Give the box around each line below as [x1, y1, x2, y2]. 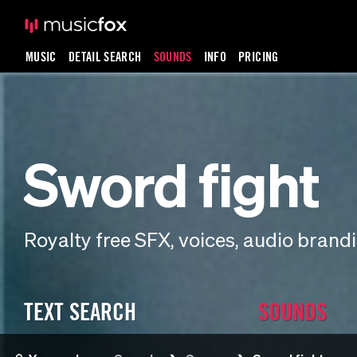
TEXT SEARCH [24, 297, 136, 326]
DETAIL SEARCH [68, 49, 142, 65]
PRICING [238, 49, 279, 65]
